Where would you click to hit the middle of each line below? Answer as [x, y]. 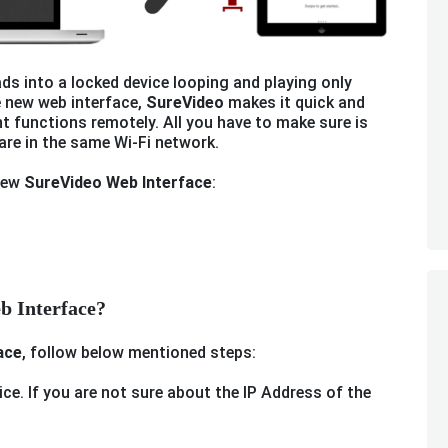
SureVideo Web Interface [118, 183]
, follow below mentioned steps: [139, 353]
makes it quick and [294, 103]
